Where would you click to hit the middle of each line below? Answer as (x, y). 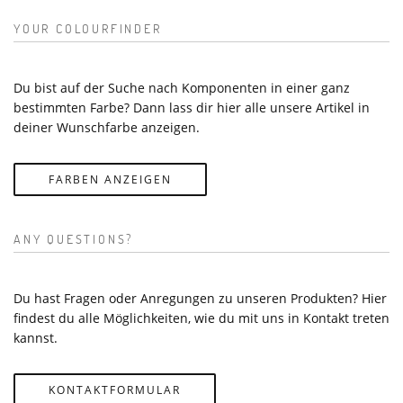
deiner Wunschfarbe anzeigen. (107, 127)
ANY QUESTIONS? (74, 238)
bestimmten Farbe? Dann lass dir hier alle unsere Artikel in (192, 107)
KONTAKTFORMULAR (115, 390)
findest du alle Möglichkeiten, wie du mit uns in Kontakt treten (201, 318)
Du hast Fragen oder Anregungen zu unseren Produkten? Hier (200, 298)
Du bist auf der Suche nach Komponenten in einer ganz (182, 87)
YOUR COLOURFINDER (88, 28)
